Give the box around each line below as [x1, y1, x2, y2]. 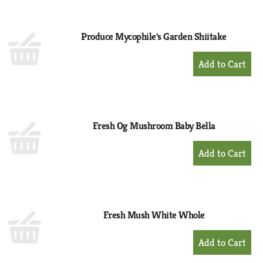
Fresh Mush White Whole [103, 208, 205, 221]
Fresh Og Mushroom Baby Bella [92, 119, 215, 132]
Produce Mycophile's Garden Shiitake [81, 30, 227, 43]
